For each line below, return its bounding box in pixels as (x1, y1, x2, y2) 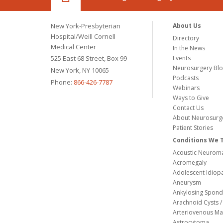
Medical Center (51, 42, 96, 52)
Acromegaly (173, 158, 207, 167)
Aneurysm (173, 178, 202, 187)
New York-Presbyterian (51, 21, 120, 31)
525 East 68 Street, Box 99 (51, 54, 127, 63)
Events (173, 54, 191, 63)
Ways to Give (173, 94, 210, 103)
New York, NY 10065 (51, 66, 109, 75)
